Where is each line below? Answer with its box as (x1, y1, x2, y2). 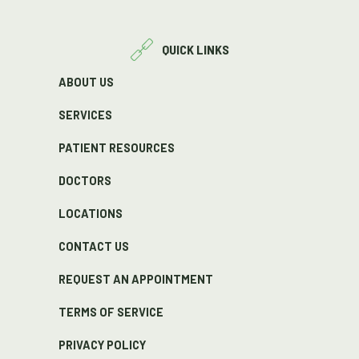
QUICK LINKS (161, 42, 229, 58)
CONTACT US (58, 239, 129, 253)
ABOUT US (58, 75, 114, 89)
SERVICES (58, 107, 112, 122)
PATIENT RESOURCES (58, 140, 175, 155)
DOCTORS (58, 173, 111, 188)
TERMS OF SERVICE (58, 305, 163, 319)
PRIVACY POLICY (58, 337, 146, 352)
